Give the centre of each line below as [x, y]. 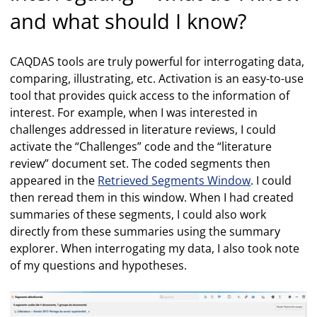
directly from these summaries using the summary [145, 231]
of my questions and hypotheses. [99, 265]
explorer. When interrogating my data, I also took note [155, 248]
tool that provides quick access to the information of [150, 95]
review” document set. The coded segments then [140, 163]
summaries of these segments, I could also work [138, 214]
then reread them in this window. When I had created [152, 197]
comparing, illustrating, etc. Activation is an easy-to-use [157, 78]
